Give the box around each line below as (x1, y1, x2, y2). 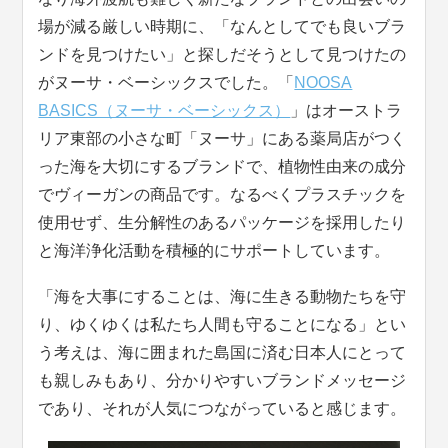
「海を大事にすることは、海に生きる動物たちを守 (38, 288, 407, 306)
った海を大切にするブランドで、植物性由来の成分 (38, 158, 407, 176)
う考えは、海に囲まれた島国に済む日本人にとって (38, 344, 407, 362)
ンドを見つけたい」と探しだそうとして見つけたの (38, 46, 407, 64)
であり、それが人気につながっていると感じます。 (38, 400, 407, 418)
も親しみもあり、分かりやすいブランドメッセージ (38, 372, 407, 390)
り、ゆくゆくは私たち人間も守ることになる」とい (38, 316, 407, 334)
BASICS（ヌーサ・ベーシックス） (38, 102, 291, 120)
